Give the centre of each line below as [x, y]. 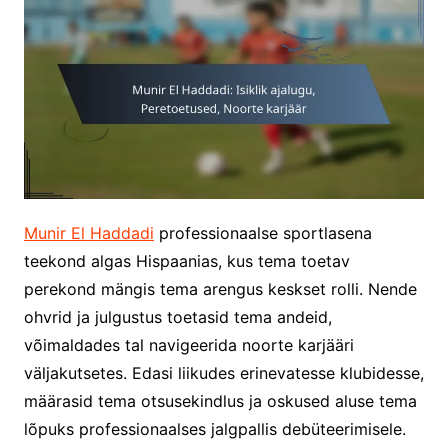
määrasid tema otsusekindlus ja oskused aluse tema [220, 400]
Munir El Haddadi [88, 232]
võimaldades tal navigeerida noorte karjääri [188, 344]
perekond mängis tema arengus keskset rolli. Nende [220, 288]
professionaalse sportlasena [262, 232]
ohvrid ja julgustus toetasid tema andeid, [177, 316]
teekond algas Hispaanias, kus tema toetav [186, 260]
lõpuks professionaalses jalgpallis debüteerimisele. [214, 428]
